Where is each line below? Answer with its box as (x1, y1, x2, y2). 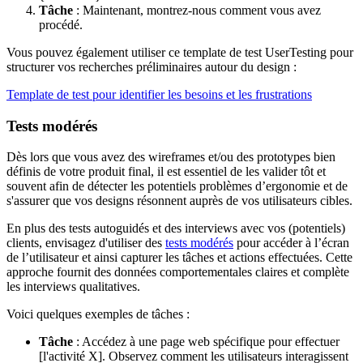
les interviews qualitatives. (6, 280, 140, 294)
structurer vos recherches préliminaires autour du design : (6, 59, 297, 74)
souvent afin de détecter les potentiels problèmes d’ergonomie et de (6, 179, 348, 194)
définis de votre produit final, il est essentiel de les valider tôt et (6, 164, 326, 179)
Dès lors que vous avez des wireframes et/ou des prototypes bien (6, 150, 335, 164)
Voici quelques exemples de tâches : (6, 307, 190, 322)
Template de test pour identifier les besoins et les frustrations (6, 87, 312, 101)
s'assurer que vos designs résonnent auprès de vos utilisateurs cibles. (6, 194, 352, 208)
